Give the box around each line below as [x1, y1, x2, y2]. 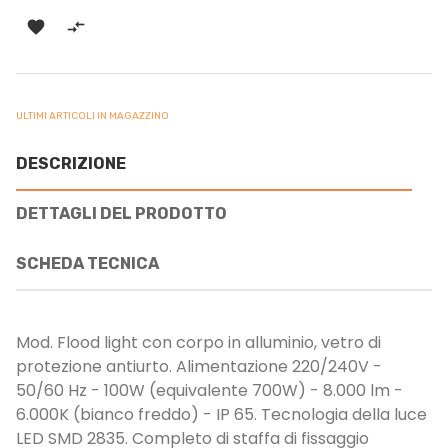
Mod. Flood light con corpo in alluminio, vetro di [16, 330, 381, 354]
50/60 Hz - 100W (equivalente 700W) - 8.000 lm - [16, 378, 403, 402]
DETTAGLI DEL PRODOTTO [16, 203, 227, 223]
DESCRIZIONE [16, 153, 126, 173]
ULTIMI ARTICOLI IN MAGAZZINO [16, 109, 169, 122]
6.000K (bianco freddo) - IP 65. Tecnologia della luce [16, 402, 427, 426]
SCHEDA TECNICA [16, 253, 159, 273]
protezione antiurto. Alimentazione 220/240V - [16, 354, 382, 378]
